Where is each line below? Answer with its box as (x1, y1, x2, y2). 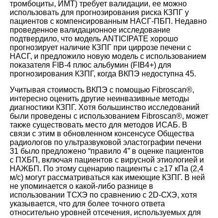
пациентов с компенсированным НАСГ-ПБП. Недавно (10, 17, 207, 25)
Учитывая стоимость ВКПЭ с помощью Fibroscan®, (10, 85, 194, 94)
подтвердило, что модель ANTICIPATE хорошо (10, 34, 178, 43)
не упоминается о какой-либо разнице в (10, 182, 153, 190)
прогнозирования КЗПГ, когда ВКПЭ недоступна (10, 69, 185, 78)
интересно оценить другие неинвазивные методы (10, 94, 189, 103)
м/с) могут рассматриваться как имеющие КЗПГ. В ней (10, 173, 205, 182)
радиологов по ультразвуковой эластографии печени (10, 138, 201, 146)
